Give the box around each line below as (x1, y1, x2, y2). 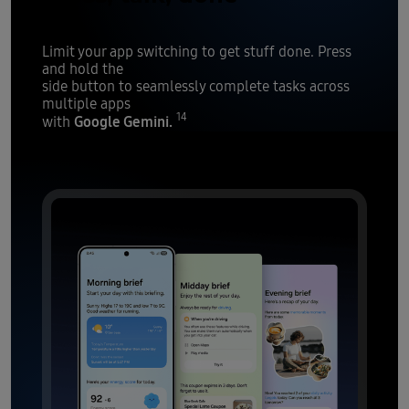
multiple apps (41, 94, 131, 113)
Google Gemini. (73, 110, 173, 131)
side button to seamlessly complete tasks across (41, 77, 350, 96)
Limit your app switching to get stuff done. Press (41, 42, 351, 61)
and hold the (41, 59, 123, 79)
